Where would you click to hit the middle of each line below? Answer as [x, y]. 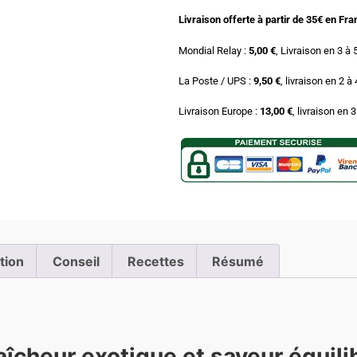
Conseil [76, 261]
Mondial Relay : [214, 50]
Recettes [155, 261]
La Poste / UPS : [215, 80]
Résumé [238, 261]
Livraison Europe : [219, 112]
